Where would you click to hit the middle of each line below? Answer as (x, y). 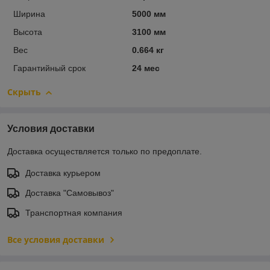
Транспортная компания (74, 212)
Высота (28, 32)
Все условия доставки (56, 239)
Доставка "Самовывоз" (70, 193)
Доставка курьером (63, 173)
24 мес (146, 68)
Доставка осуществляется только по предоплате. (105, 151)
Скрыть (24, 92)
